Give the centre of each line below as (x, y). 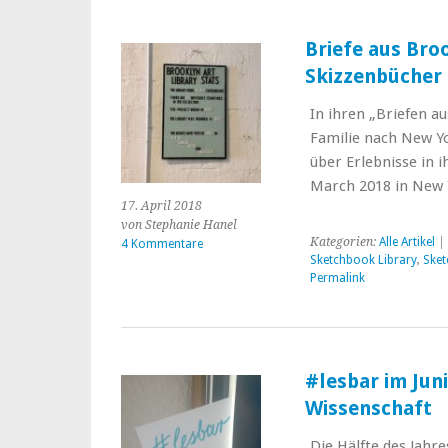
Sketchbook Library (363, 260)
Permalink (337, 278)
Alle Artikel (406, 242)
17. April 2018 (161, 206)
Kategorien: (344, 242)
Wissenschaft (369, 408)
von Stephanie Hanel (179, 225)
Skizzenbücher (374, 76)
